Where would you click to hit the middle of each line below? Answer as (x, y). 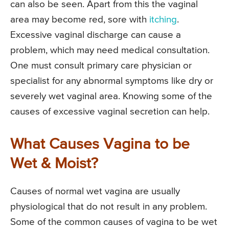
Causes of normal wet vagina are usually (95, 192)
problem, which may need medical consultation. (110, 51)
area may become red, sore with (80, 20)
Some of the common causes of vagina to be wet (114, 222)
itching (163, 20)
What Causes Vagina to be (100, 145)
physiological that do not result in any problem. (109, 207)
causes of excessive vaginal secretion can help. (110, 112)
